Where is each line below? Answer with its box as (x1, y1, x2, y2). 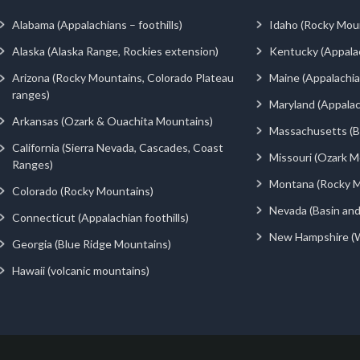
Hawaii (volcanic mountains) (12, 263, 149, 277)
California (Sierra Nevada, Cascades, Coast (11, 140, 223, 154)
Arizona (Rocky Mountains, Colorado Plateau (11, 70, 234, 84)
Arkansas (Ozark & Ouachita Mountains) (12, 113, 213, 128)
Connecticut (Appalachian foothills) (12, 210, 189, 224)
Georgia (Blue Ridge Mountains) (12, 236, 171, 251)
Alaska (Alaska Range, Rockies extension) (12, 43, 219, 58)
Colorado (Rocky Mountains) (12, 183, 153, 198)
